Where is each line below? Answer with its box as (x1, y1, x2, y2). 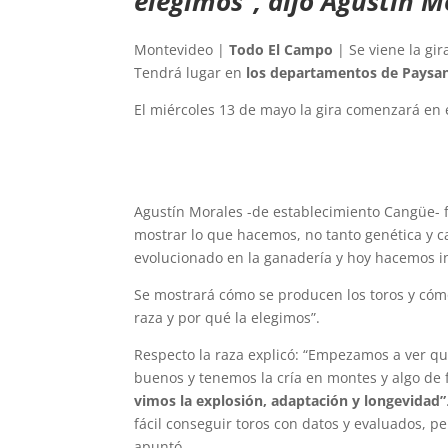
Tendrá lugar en (134, 63, 247, 83)
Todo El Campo (229, 40, 334, 60)
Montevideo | (134, 40, 230, 60)
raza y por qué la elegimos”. (134, 308, 321, 328)
